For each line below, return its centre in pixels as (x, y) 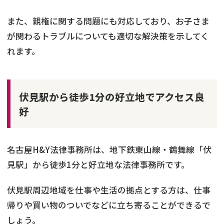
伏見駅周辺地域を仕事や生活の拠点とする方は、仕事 (109, 190)
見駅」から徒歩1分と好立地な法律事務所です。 (98, 165)
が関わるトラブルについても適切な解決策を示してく (108, 36)
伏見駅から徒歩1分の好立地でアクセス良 (111, 96)
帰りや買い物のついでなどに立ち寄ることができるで (109, 205)
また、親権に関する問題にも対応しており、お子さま (108, 21)
